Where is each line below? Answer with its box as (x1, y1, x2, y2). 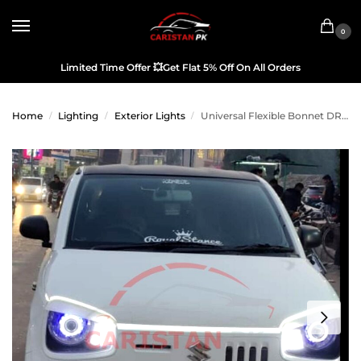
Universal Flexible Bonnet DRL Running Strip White (201, 110, 342, 122)
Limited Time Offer (60, 61, 151, 73)
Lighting (58, 110, 99, 122)
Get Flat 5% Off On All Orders (163, 61, 301, 73)
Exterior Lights (114, 110, 185, 122)
